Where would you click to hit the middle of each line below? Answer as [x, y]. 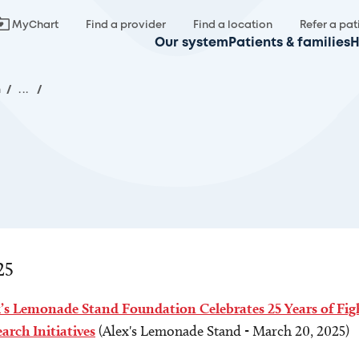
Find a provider [126, 25]
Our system [192, 43]
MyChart [35, 25]
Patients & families [289, 43]
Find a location [233, 25]
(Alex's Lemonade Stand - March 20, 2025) [222, 331]
